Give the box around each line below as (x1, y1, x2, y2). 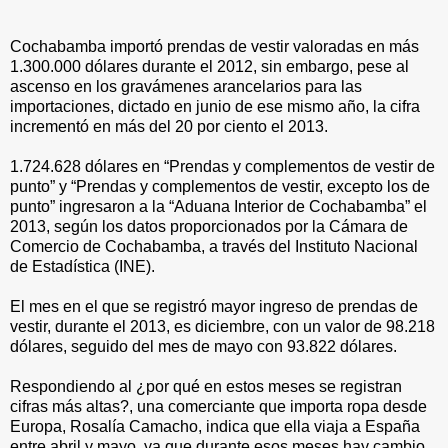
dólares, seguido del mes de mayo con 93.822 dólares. (10, 338, 397, 355)
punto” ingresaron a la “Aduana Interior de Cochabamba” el (10, 198, 427, 215)
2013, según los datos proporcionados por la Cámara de (10, 218, 408, 235)
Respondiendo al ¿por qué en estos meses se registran (10, 378, 402, 395)
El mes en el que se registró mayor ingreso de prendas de (10, 298, 418, 315)
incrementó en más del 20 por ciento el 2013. (10, 118, 328, 135)
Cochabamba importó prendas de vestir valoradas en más (10, 38, 419, 55)
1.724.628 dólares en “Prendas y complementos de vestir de (10, 158, 435, 175)
